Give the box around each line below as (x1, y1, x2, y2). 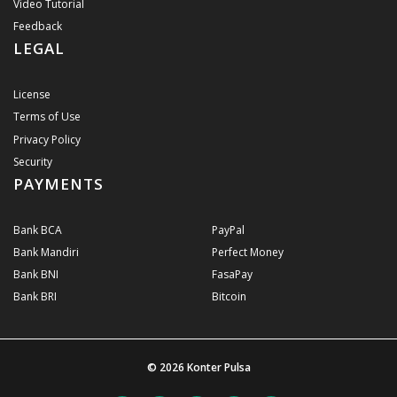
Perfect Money (212, 245, 284, 261)
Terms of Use (13, 109, 81, 125)
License (13, 87, 51, 103)
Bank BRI (13, 289, 57, 305)
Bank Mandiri (13, 245, 79, 261)
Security (13, 153, 52, 169)
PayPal (212, 222, 245, 237)
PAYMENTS (13, 173, 104, 194)
